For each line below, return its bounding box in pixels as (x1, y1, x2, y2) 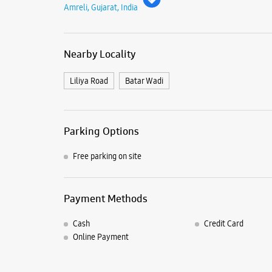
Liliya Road (69, 75, 108, 86)
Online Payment (72, 231, 129, 243)
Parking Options (63, 124, 139, 138)
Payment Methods (63, 192, 148, 206)
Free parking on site (72, 151, 141, 162)
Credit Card (204, 218, 243, 229)
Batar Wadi (124, 75, 163, 86)
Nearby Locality (63, 47, 136, 61)
